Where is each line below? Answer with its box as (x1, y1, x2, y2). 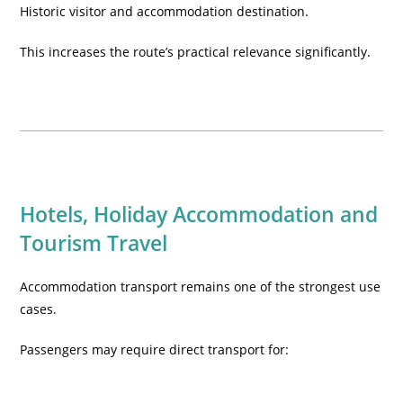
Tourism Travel (20, 228, 168, 257)
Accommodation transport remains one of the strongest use (20, 278, 381, 295)
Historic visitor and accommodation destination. (20, 3, 309, 20)
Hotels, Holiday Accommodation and (20, 200, 379, 228)
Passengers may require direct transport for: (20, 341, 290, 358)
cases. (20, 300, 58, 318)
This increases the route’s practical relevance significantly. (20, 43, 372, 60)
